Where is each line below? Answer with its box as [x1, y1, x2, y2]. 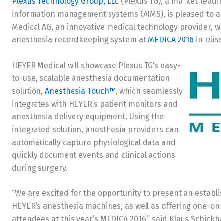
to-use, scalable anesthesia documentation [12, 73, 170, 83]
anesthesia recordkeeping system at [12, 35, 148, 45]
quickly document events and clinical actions [12, 150, 175, 160]
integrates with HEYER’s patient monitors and [12, 99, 178, 109]
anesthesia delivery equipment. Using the [12, 111, 164, 121]
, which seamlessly [115, 86, 183, 96]
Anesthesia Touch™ [45, 86, 115, 96]
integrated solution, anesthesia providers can [12, 124, 179, 134]
